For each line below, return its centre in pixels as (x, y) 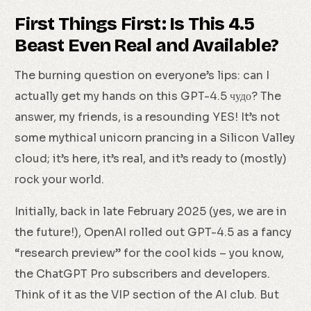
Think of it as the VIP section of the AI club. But (147, 295)
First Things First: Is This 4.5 (135, 24)
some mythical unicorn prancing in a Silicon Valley (155, 138)
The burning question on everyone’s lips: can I (142, 75)
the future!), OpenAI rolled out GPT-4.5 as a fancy (153, 232)
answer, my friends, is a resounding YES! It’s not (148, 117)
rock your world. (60, 179)
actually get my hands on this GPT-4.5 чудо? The (148, 96)
